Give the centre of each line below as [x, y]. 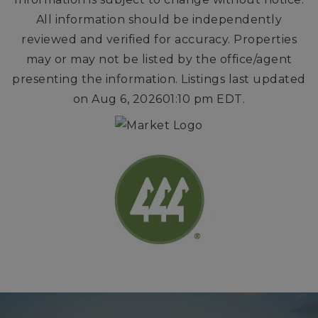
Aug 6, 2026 [127, 99]
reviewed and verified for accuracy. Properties [159, 39]
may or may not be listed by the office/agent [159, 59]
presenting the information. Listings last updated [159, 79]
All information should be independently [159, 19]
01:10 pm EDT [202, 99]
